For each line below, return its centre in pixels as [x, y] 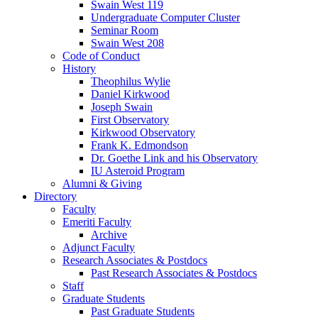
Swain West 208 [127, 43]
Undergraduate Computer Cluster [165, 18]
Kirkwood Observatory [143, 133]
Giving [125, 184]
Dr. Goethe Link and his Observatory [174, 158]
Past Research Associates [148, 273]
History [79, 69]
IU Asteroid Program [138, 171]
